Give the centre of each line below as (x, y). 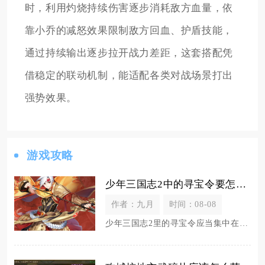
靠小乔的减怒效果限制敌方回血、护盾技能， (129, 31)
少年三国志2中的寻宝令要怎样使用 (241, 185)
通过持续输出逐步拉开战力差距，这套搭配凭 (129, 53)
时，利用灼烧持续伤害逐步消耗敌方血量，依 (129, 8)
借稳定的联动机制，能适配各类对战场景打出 (129, 76)
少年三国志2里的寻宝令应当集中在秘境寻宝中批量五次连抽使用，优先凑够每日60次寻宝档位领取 (243, 223)
